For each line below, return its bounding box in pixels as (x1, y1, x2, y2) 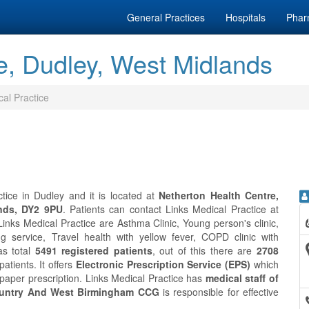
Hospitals (226, 10, 266, 24)
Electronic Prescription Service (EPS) (75, 257, 251, 271)
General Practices (127, 10, 205, 24)
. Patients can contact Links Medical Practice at (62, 202, 279, 216)
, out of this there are (152, 243, 257, 257)
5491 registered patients (34, 243, 152, 257)
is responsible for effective (159, 285, 279, 299)
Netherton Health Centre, (159, 188, 279, 202)
